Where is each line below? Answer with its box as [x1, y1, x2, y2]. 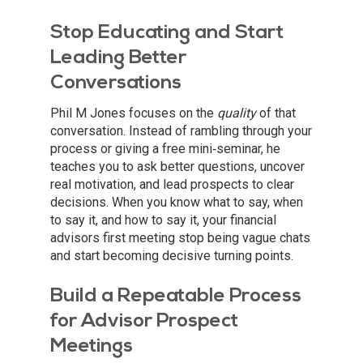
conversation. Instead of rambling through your [50, 123, 312, 139]
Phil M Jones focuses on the [50, 105, 217, 122]
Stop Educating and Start [50, 23, 284, 44]
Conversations [50, 74, 181, 94]
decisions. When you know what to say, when [50, 194, 303, 211]
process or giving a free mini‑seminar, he [50, 141, 280, 157]
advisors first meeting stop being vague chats [50, 230, 310, 246]
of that [256, 105, 296, 122]
